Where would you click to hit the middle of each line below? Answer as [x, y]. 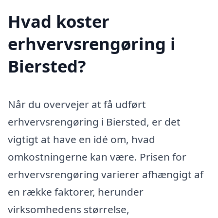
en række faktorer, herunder [76, 191]
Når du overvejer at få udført [77, 104]
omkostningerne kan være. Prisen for [97, 156]
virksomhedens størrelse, [69, 209]
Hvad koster [59, 21]
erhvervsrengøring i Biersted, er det [94, 121]
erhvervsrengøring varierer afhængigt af [106, 174]
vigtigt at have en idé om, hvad [82, 139]
